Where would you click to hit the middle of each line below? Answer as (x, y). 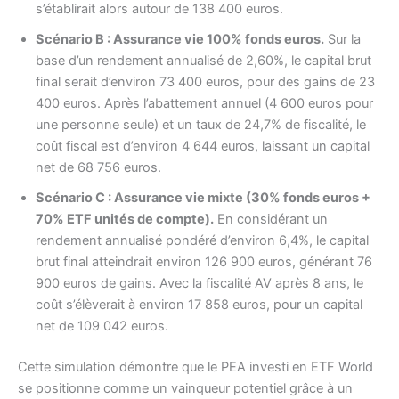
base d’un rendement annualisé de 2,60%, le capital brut (204, 61)
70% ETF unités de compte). (125, 220)
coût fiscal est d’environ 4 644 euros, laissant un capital (203, 147)
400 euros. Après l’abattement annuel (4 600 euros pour (204, 104)
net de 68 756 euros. (98, 168)
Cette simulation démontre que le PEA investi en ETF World (195, 367)
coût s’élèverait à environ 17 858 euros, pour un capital (199, 305)
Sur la (342, 40)
